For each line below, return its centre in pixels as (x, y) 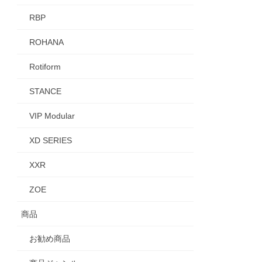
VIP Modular (52, 116)
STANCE (46, 91)
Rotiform (45, 66)
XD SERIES (51, 140)
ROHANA (47, 42)
